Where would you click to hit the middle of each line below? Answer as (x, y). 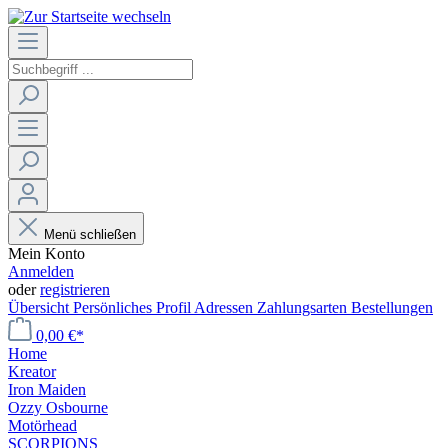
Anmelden (41, 271)
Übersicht (40, 307)
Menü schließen (90, 234)
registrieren (75, 289)
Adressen (225, 307)
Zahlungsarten (304, 307)
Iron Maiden (47, 389)
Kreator (32, 371)
